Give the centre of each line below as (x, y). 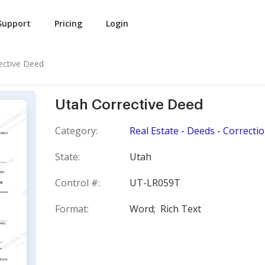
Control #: (77, 183)
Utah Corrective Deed (129, 105)
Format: (72, 209)
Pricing (68, 23)
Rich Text (181, 209)
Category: (76, 131)
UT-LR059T (155, 183)
